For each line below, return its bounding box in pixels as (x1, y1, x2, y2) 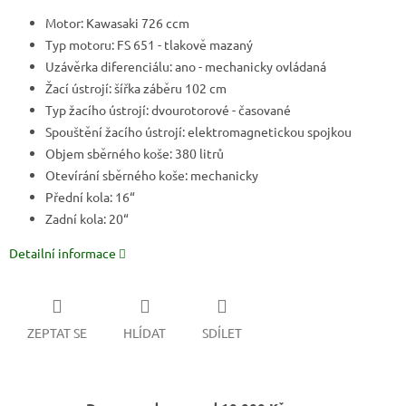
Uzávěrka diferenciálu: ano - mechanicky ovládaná (45, 58, 326, 75)
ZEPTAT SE (27, 324, 87, 341)
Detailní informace (9, 245, 116, 262)
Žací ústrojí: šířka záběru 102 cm (45, 80, 227, 97)
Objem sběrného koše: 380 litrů (45, 145, 224, 162)
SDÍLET (202, 324, 242, 341)
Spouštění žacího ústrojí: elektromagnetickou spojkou (45, 123, 352, 140)
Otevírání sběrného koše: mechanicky (45, 167, 258, 184)
